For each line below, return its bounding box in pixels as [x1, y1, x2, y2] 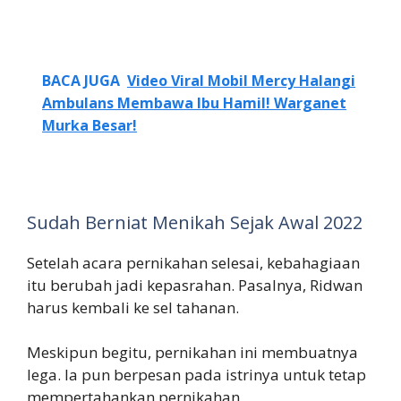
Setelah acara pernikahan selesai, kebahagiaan [27, 252, 360, 273]
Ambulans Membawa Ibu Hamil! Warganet [42, 93, 346, 114]
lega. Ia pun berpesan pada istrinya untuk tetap [27, 364, 366, 386]
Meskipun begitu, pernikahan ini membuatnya [27, 342, 358, 363]
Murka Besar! [42, 115, 137, 136]
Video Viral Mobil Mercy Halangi [127, 71, 355, 91]
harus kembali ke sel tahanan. [27, 296, 239, 318]
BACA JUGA [42, 71, 120, 91]
